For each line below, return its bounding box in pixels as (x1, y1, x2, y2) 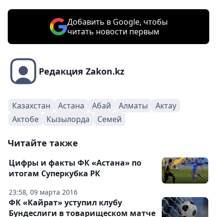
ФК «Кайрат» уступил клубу (9, 197, 122, 208)
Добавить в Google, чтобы (67, 16, 168, 28)
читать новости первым (67, 26, 159, 37)
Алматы (119, 100, 148, 111)
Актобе (12, 114, 39, 125)
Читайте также (8, 137, 78, 149)
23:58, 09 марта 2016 (9, 187, 77, 197)
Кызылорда (46, 114, 90, 125)
